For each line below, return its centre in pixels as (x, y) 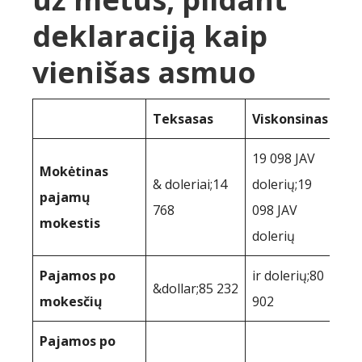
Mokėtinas (74, 172)
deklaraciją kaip (150, 36)
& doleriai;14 (190, 185)
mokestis (70, 223)
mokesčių (71, 302)
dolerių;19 (282, 185)
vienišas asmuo (144, 73)
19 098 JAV (284, 159)
